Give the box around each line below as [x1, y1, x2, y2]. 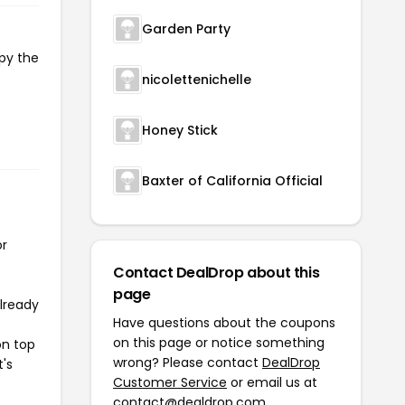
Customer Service [113, 372, 227, 391]
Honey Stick [142, 120, 218, 139]
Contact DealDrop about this [113, 261, 320, 283]
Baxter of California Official [142, 171, 323, 190]
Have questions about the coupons [113, 313, 335, 332]
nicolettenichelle [142, 70, 251, 89]
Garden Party [142, 19, 231, 38]
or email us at [227, 372, 317, 391]
